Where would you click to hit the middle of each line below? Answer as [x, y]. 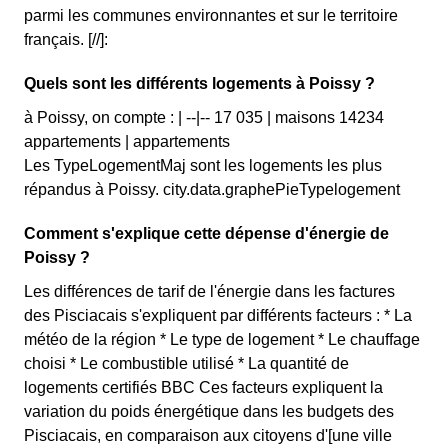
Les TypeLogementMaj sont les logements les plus [203, 165]
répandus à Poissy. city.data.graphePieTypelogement [212, 189]
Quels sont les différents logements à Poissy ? [199, 83]
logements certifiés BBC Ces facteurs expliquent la [203, 387]
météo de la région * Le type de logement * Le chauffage [222, 339]
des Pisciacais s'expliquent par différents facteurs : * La [218, 315]
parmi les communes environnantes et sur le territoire [211, 15]
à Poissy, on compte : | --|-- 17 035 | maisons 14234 [204, 117]
